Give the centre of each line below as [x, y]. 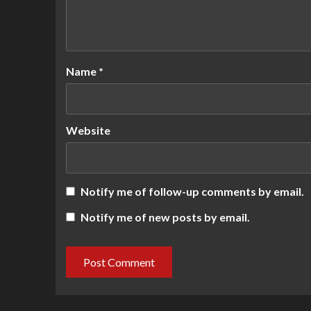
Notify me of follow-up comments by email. [192, 191]
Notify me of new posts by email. [165, 217]
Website [88, 131]
